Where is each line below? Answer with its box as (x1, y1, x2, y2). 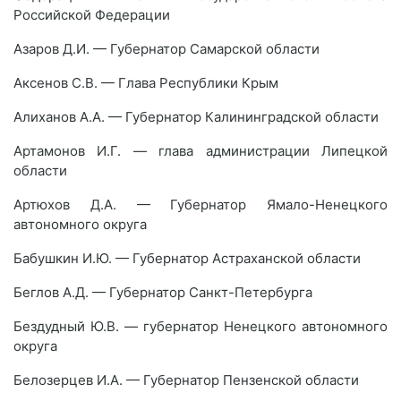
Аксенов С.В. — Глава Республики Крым (13, 74, 278, 91)
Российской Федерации (13, 6, 170, 23)
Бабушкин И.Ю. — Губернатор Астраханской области (13, 250, 361, 267)
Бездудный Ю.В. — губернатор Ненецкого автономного (13, 318, 388, 335)
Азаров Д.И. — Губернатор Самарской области (13, 40, 320, 57)
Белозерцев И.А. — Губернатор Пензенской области (13, 371, 359, 388)
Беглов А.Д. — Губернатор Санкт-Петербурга (13, 284, 312, 301)
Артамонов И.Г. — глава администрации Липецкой (13, 142, 388, 159)
